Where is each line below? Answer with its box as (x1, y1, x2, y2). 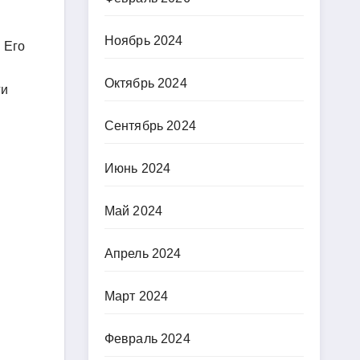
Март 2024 (104, 289, 169, 303)
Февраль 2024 (104, 332, 190, 346)
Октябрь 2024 (104, 76, 187, 90)
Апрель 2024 (104, 247, 182, 260)
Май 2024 (104, 204, 163, 218)
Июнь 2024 (104, 162, 171, 175)
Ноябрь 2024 (104, 34, 183, 47)
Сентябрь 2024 (104, 119, 197, 133)
